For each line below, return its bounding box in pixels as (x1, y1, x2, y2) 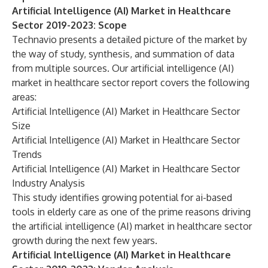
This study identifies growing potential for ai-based (12, 191, 232, 203)
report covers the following (129, 77, 249, 89)
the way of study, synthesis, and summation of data (12, 48, 234, 60)
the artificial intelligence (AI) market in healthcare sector (12, 220, 252, 232)
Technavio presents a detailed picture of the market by (12, 33, 247, 45)
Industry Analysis (12, 177, 85, 189)
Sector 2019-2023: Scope (12, 19, 127, 31)
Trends (12, 148, 42, 160)
